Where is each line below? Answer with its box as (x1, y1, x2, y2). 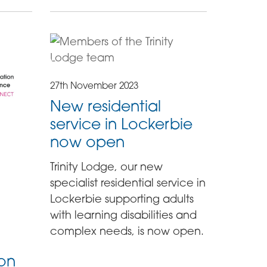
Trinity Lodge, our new (50, 159, 163, 173)
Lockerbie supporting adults (50, 191, 194, 205)
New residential (50, 96, 162, 115)
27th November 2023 (50, 80, 139, 92)
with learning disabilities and (50, 207, 197, 221)
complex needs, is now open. (50, 223, 204, 237)
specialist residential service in (50, 175, 206, 189)
